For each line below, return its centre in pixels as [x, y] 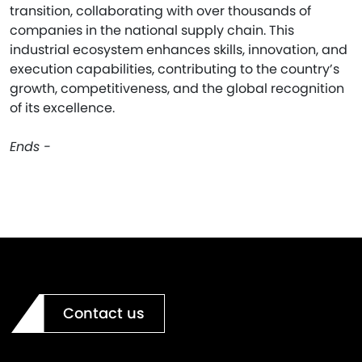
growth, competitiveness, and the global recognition [177, 88]
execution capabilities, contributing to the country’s [175, 69]
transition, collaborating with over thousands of [160, 11]
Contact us [104, 313]
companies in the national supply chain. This [152, 30]
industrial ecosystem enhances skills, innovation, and [179, 50]
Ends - [30, 147]
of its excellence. [62, 108]
